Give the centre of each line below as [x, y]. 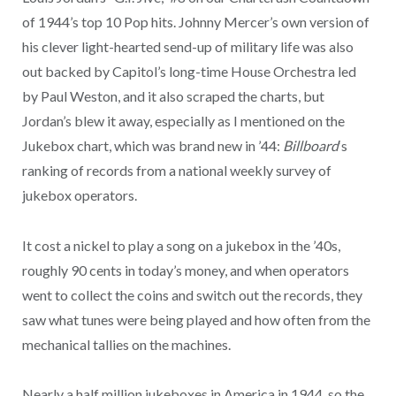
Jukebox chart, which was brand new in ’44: [152, 146]
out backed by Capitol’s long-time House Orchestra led [189, 72]
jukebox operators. [79, 195]
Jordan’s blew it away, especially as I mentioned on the [183, 121]
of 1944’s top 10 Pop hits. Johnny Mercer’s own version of [195, 22]
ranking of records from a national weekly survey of [176, 171]
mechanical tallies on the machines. [126, 344]
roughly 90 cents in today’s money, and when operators [185, 270]
